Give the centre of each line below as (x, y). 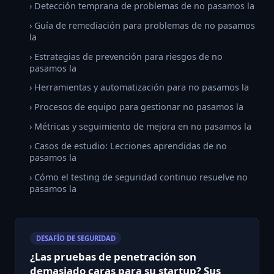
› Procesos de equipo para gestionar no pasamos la (136, 107)
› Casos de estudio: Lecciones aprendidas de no (128, 146)
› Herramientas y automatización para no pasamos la (139, 87)
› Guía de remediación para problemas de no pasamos (142, 25)
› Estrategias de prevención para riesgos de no (126, 56)
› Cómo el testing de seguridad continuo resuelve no (139, 177)
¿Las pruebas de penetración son (113, 257)
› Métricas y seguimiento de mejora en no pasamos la (140, 127)
